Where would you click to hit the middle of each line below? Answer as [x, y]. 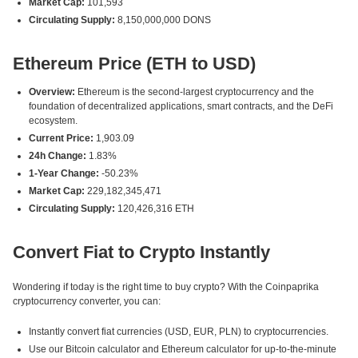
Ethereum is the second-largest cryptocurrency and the [195, 92]
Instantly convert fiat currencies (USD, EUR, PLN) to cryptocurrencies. [179, 332]
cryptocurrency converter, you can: [87, 301]
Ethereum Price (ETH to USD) [134, 64]
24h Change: [58, 156]
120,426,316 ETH [155, 209]
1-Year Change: [64, 173]
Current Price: [61, 138]
